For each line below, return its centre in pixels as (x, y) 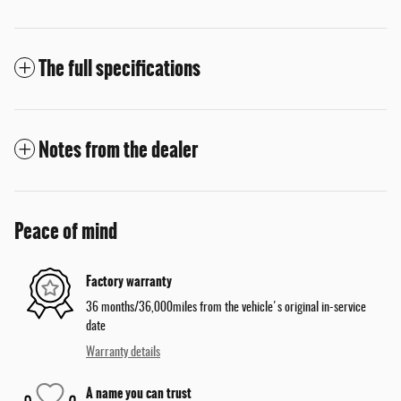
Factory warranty (129, 282)
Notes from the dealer (118, 149)
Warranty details (123, 352)
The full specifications (119, 68)
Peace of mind (66, 231)
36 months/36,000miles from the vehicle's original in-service (226, 307)
